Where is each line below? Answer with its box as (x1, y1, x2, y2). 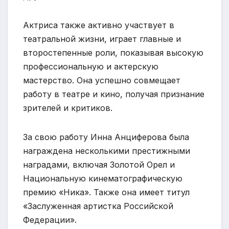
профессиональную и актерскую (23, 61, 158, 72)
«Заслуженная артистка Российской (23, 200, 173, 211)
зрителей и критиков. (23, 102, 112, 113)
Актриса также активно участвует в (23, 19, 174, 30)
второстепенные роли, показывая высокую (23, 47, 203, 58)
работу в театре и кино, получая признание (23, 88, 204, 99)
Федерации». (23, 214, 77, 225)
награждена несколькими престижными (23, 145, 190, 156)
